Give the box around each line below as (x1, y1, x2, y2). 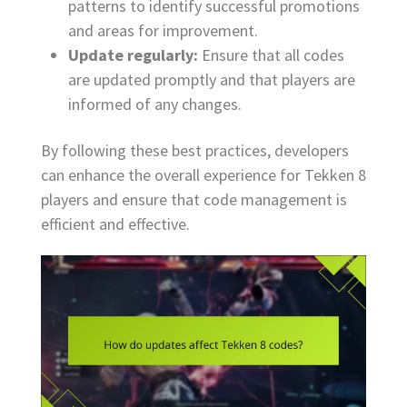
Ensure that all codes (198, 45, 344, 66)
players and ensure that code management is (41, 189, 347, 211)
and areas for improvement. (68, 20, 258, 42)
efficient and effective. (41, 213, 190, 235)
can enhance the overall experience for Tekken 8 (41, 164, 366, 186)
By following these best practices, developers (41, 140, 349, 162)
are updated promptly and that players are (68, 69, 355, 91)
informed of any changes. (68, 94, 242, 115)
